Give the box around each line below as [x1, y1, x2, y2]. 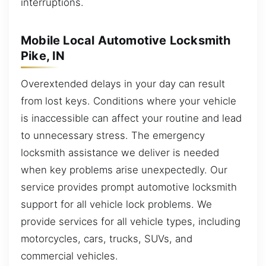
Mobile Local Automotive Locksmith [21, 33, 231, 47]
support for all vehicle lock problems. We [21, 198, 212, 211]
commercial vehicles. [21, 250, 118, 262]
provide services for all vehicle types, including [21, 216, 240, 228]
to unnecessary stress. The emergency [21, 129, 205, 142]
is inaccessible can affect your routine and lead [21, 112, 242, 125]
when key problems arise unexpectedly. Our [21, 164, 227, 176]
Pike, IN [21, 48, 65, 63]
